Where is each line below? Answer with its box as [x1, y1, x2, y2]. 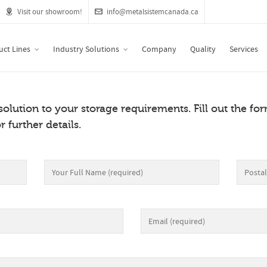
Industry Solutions [53, 44, 119, 55]
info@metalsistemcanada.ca [107, 7, 198, 17]
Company [142, 44, 176, 55]
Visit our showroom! [17, 7, 82, 17]
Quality [190, 44, 216, 55]
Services [229, 44, 258, 55]
